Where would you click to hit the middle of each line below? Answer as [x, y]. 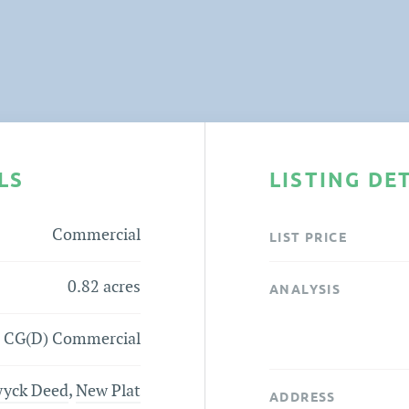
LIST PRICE [308, 237]
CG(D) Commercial [72, 339]
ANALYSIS [305, 289]
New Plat [108, 391]
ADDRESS [303, 397]
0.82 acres [104, 287]
